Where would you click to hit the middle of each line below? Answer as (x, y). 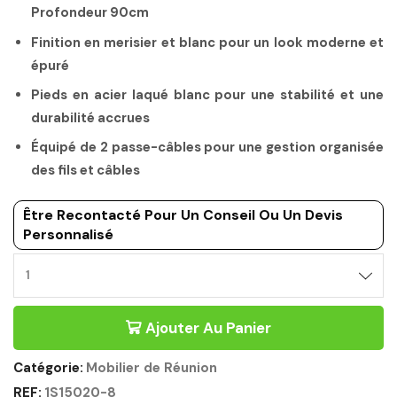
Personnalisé (68, 234)
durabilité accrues (90, 118)
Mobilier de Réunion (152, 367)
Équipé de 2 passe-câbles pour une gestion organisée (207, 148)
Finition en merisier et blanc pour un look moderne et (207, 42)
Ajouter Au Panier (208, 327)
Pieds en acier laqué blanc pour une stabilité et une (207, 95)
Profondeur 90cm (90, 13)
